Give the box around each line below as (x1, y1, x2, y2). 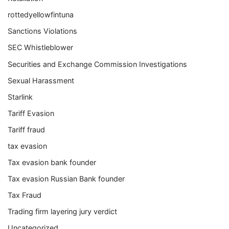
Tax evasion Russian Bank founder (8, 174, 125, 184)
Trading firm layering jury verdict (8, 207, 117, 216)
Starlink (8, 92, 33, 101)
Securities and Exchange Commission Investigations (8, 59, 187, 68)
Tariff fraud (8, 125, 45, 134)
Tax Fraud (8, 191, 41, 200)
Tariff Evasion (8, 108, 54, 118)
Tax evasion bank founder (8, 158, 96, 167)
